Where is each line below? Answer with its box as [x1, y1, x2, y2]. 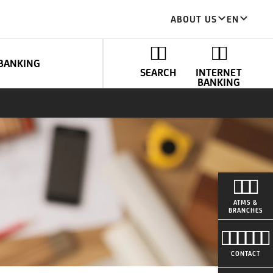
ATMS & [233, 199, 258, 206]
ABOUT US [171, 13, 217, 24]
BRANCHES [228, 207, 263, 214]
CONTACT [231, 250, 260, 257]
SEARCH [140, 66, 176, 79]
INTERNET [195, 66, 242, 79]
